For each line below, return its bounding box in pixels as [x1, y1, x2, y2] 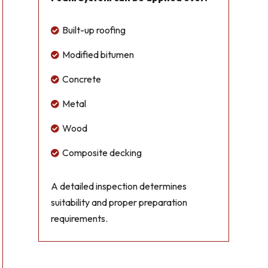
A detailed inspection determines [51, 180, 187, 193]
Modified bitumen [62, 48, 135, 61]
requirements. [51, 212, 108, 225]
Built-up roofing [62, 24, 126, 36]
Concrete [62, 73, 102, 86]
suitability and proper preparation [51, 196, 188, 209]
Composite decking [62, 147, 142, 159]
